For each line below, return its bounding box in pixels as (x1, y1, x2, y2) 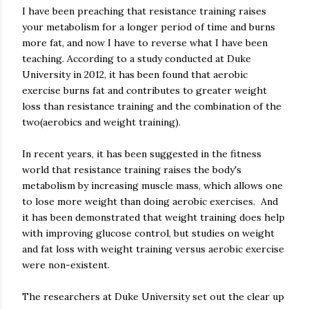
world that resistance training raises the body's (22, 163, 241, 176)
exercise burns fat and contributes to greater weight (22, 84, 267, 97)
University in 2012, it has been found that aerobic (22, 68, 248, 81)
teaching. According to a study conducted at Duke (22, 52, 251, 65)
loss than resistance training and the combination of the (22, 100, 281, 112)
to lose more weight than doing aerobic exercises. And (22, 195, 278, 208)
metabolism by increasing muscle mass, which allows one (22, 179, 283, 192)
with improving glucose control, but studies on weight (22, 227, 275, 239)
